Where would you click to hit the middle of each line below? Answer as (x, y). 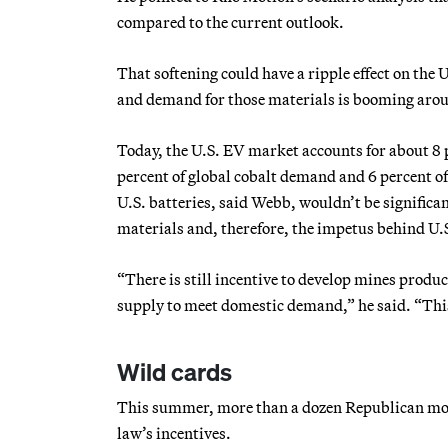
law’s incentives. (174, 432)
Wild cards (174, 371)
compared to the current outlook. (230, 21)
